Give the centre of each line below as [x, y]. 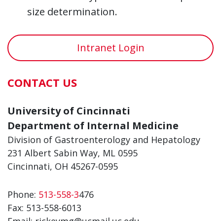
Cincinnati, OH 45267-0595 [63, 166]
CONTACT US [42, 82]
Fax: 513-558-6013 [44, 207]
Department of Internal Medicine [93, 125]
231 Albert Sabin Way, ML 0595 [73, 153]
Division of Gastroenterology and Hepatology [104, 139]
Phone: [23, 194]
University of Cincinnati [69, 110]
